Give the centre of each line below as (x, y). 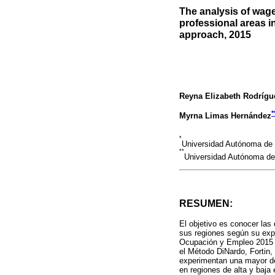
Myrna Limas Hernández (225, 115)
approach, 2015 (215, 35)
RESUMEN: (206, 204)
